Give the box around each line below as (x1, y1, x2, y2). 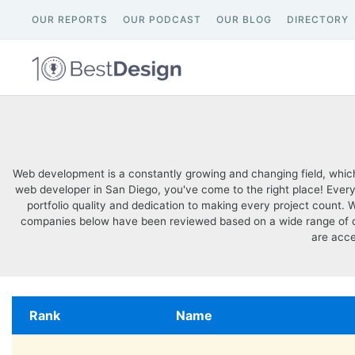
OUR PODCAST (123, 13, 201, 25)
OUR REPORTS (32, 13, 108, 25)
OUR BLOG (216, 13, 272, 25)
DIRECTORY (287, 13, 349, 25)
